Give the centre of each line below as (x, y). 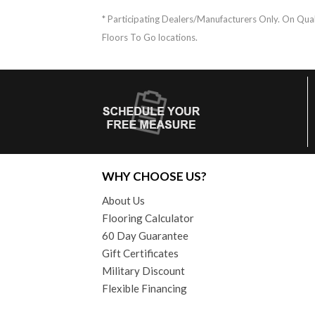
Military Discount (143, 270)
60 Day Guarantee (145, 235)
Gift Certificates (140, 253)
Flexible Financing (144, 288)
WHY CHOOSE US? (154, 176)
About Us (123, 200)
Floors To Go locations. (150, 37)
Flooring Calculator (148, 218)
